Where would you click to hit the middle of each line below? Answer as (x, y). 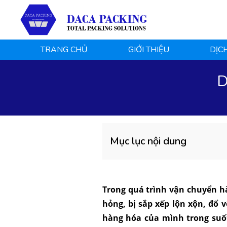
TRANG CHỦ (64, 50)
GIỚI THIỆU (149, 50)
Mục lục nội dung (148, 141)
